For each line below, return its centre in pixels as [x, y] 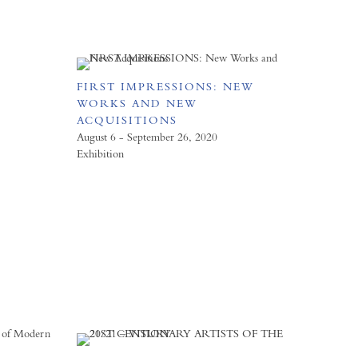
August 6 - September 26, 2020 [147, 137]
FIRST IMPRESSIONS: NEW [165, 86]
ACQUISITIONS [127, 120]
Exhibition [100, 153]
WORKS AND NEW [137, 103]
